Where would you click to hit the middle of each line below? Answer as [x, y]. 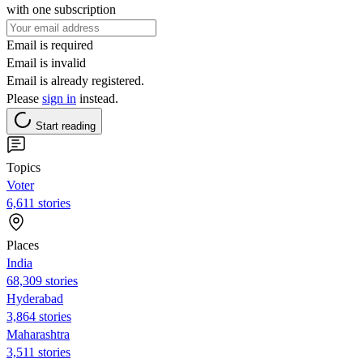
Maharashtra [38, 334]
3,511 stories [38, 352]
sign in [59, 98]
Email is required [50, 45]
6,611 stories [38, 203]
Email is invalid [46, 62]
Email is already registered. [75, 80]
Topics [23, 167]
